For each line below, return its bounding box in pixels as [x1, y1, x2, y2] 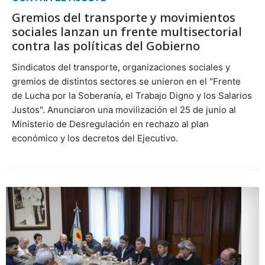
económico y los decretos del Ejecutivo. [11, 132, 178, 144]
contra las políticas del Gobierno [11, 37, 200, 54]
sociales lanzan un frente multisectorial [11, 23, 242, 40]
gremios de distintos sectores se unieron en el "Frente [11, 75, 241, 87]
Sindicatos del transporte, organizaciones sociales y [11, 61, 230, 73]
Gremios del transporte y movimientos [11, 9, 235, 25]
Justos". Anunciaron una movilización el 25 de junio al [11, 104, 236, 115]
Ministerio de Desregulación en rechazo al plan [11, 118, 209, 130]
